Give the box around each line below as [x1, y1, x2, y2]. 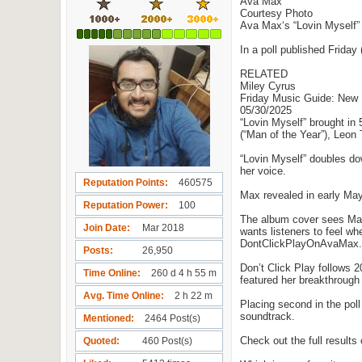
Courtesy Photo [240, 7, 313, 19]
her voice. [240, 165, 286, 177]
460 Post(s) [142, 335, 192, 347]
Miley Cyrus [240, 80, 296, 92]
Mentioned [83, 313, 131, 325]
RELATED [240, 68, 288, 80]
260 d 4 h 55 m [151, 267, 217, 280]
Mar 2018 [142, 222, 184, 234]
